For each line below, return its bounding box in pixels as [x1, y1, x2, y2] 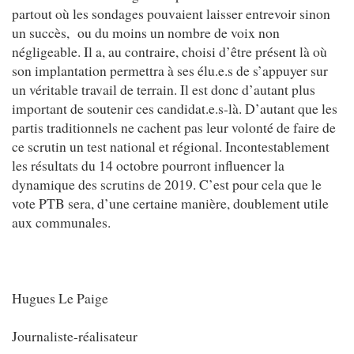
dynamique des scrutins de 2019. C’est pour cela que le [12, 174, 322, 194]
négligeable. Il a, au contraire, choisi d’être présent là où [12, 41, 327, 61]
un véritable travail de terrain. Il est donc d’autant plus [12, 79, 315, 99]
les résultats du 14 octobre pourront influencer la [12, 155, 284, 175]
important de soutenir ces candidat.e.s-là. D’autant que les [12, 98, 337, 118]
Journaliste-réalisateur [12, 326, 137, 345]
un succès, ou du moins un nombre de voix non [12, 22, 280, 42]
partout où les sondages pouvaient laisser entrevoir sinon [12, 3, 330, 23]
